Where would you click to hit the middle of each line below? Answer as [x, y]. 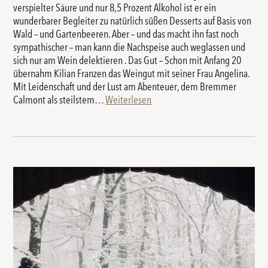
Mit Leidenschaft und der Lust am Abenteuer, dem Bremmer [125, 87]
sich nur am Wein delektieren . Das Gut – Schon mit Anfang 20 [127, 61]
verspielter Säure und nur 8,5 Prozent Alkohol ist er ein [115, 8]
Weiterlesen [129, 100]
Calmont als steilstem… [60, 100]
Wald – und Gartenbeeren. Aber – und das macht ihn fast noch [126, 34]
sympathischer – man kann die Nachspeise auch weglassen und [130, 48]
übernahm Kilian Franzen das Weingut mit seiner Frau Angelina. [132, 74]
